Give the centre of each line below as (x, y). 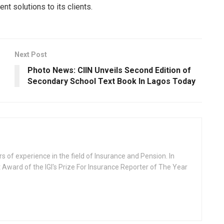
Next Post (31, 55)
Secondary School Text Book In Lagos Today (111, 81)
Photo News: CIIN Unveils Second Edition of (109, 70)
